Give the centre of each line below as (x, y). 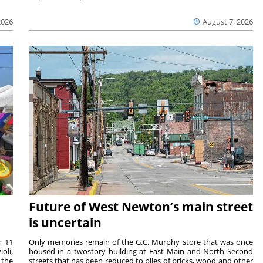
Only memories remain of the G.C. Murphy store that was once (141, 242)
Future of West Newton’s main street (141, 206)
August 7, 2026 (228, 21)
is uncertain (65, 222)
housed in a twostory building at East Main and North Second (141, 251)
